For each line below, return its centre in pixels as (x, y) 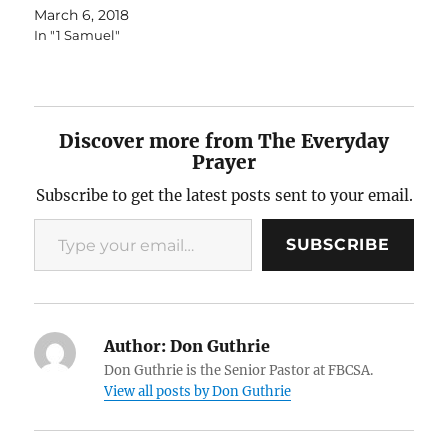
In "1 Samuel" (77, 34)
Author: (135, 345)
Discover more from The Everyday (224, 140)
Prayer (224, 161)
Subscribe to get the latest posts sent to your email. (224, 195)
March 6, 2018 (82, 14)
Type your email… (62, 217)
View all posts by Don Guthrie (198, 391)
